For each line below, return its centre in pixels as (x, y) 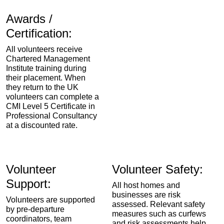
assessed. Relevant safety (158, 204)
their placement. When (46, 78)
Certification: (39, 33)
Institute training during (46, 68)
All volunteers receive (44, 49)
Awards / (29, 19)
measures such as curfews (159, 214)
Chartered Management (48, 59)
